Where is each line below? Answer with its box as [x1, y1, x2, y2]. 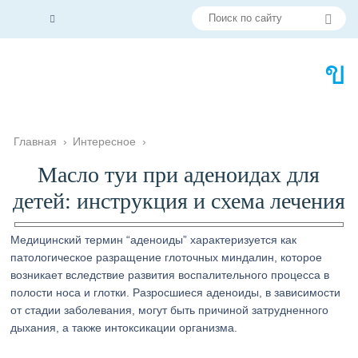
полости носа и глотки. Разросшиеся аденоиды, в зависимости [10, 286, 341, 299]
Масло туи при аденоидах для [38, 162, 320, 187]
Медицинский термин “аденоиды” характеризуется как [10, 233, 297, 246]
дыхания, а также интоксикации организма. [10, 321, 238, 334]
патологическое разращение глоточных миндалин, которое [10, 251, 323, 264]
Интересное [73, 135, 137, 148]
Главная [14, 135, 58, 148]
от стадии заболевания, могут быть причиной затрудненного [10, 304, 329, 316]
